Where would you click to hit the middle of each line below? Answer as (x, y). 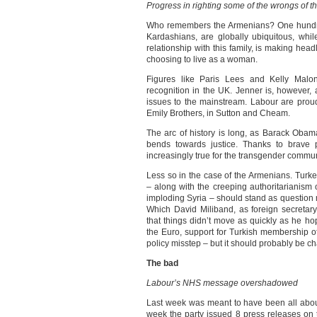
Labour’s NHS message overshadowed (222, 283)
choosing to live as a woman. (202, 59)
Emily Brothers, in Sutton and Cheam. (218, 113)
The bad (162, 263)
